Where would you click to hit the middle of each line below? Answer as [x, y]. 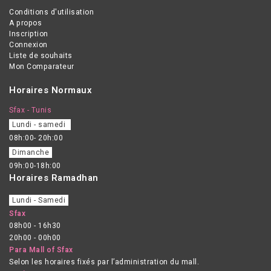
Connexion [28, 44]
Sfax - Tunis [30, 110]
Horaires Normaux [51, 90]
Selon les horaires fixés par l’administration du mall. [104, 262]
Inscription [29, 34]
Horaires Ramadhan [54, 178]
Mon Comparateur [42, 66]
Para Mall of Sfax [41, 250]
